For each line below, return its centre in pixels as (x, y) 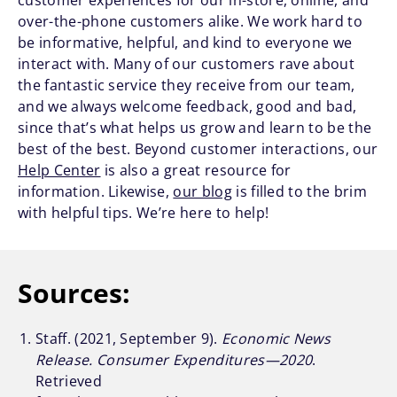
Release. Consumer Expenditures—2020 (174, 360)
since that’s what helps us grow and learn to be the (195, 128)
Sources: (74, 293)
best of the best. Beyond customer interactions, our (198, 149)
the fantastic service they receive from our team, (187, 86)
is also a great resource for (196, 171)
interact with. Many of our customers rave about (187, 64)
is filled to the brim (299, 192)
